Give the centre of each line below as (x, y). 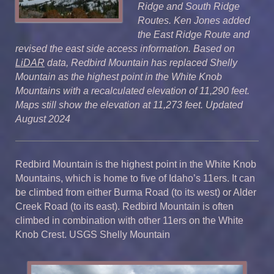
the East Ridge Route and (194, 34)
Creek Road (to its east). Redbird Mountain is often (124, 206)
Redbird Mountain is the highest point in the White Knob (136, 164)
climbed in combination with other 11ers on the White (129, 220)
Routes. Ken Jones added (194, 20)
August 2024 (43, 119)
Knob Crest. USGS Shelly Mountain (93, 234)
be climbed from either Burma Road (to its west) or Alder (136, 192)
